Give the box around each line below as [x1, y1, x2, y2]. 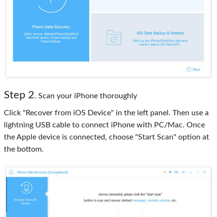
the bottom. [4, 145, 44, 154]
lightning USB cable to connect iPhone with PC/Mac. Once [4, 121, 205, 129]
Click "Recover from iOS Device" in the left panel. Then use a [4, 109, 209, 117]
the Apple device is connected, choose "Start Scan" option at [4, 133, 209, 141]
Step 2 [4, 90, 34, 101]
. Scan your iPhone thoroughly [34, 92, 137, 100]
